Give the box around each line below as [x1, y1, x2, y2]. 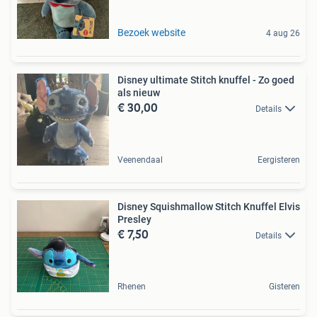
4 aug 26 [266, 28, 300, 38]
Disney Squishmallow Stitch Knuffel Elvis [117, 200, 279, 212]
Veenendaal [117, 154, 163, 165]
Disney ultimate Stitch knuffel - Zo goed [117, 74, 294, 86]
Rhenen [117, 281, 146, 292]
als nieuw [117, 86, 160, 98]
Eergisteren [258, 154, 300, 165]
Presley [117, 213, 151, 225]
